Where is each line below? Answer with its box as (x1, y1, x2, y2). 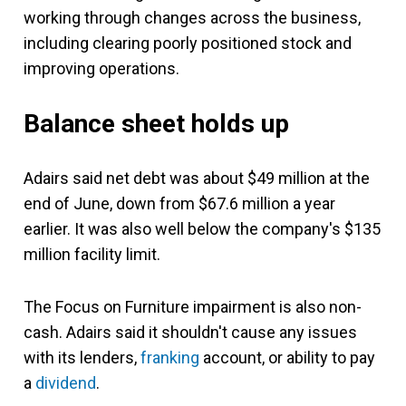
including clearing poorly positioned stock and (24, 33, 352, 53)
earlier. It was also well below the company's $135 (24, 218, 381, 238)
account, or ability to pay (199, 347, 375, 367)
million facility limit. (24, 244, 160, 264)
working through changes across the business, (24, 7, 361, 27)
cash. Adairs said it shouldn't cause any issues (24, 322, 357, 342)
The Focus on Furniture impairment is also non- (24, 296, 362, 316)
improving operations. (24, 58, 179, 78)
